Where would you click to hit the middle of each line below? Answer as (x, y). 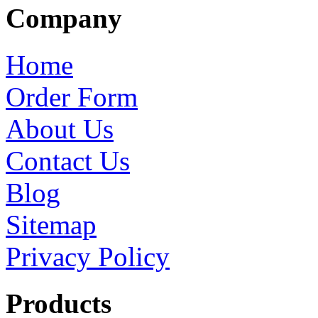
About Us (60, 129)
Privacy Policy (88, 257)
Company (64, 18)
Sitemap (51, 225)
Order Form (72, 97)
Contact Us (68, 161)
